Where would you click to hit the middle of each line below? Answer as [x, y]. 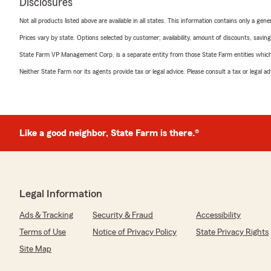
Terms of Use [43, 232]
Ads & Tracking [46, 215]
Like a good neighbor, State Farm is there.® [109, 133]
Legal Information [61, 193]
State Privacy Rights [232, 232]
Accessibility [218, 215]
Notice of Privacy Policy [135, 232]
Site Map [35, 249]
